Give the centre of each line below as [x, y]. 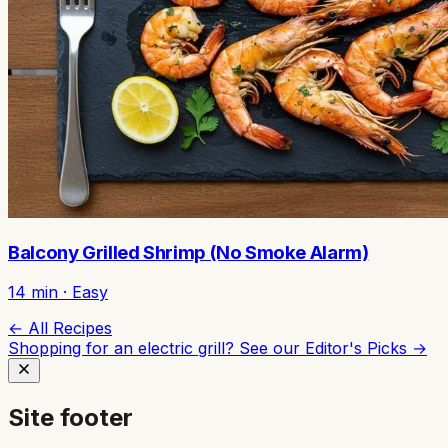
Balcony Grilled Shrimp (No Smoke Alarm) [188, 252]
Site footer [70, 418]
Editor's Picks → [366, 348]
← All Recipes [60, 328]
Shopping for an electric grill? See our [156, 348]
